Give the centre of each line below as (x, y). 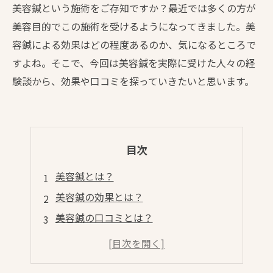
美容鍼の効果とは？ (99, 197)
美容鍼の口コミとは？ (104, 218)
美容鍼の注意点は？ (99, 238)
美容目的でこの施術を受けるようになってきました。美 (134, 26)
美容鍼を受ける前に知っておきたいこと (143, 259)
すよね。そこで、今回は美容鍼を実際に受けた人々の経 (134, 63)
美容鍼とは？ (84, 176)
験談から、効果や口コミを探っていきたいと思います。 (133, 81)
